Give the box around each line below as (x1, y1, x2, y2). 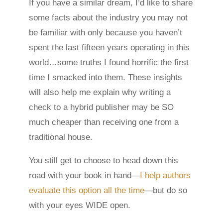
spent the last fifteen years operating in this (29, 43, 190, 53)
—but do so (144, 186, 188, 196)
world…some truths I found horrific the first (29, 58, 189, 68)
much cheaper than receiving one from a (29, 117, 179, 127)
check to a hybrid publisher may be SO (29, 103, 174, 112)
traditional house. (29, 132, 96, 142)
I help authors (140, 171, 191, 181)
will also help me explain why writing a (29, 88, 171, 98)
